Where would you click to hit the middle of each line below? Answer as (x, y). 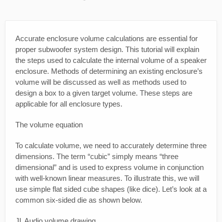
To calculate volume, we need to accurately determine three (111, 146)
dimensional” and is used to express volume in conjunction (110, 167)
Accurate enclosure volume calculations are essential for (107, 39)
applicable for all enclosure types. (69, 104)
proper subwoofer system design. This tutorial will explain (107, 50)
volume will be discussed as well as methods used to (101, 82)
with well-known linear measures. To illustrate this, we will (107, 178)
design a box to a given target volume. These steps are (104, 93)
